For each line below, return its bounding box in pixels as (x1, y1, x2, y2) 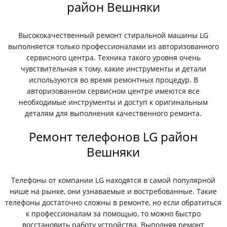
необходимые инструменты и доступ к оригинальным (19, 97, 208, 107)
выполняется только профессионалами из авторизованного (8, 42, 219, 51)
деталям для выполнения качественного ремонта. (25, 108, 202, 118)
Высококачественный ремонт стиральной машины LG (18, 30, 209, 40)
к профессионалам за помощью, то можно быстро (26, 209, 201, 218)
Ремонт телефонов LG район (29, 128, 198, 145)
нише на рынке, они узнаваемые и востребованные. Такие (10, 186, 217, 196)
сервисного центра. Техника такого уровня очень (26, 53, 201, 62)
